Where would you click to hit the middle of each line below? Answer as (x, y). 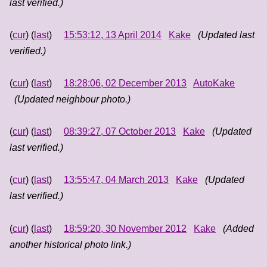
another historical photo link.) (70, 244)
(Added (238, 228)
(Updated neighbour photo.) (72, 100)
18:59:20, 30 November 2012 (125, 228)
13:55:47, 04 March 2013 (116, 180)
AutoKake (214, 83)
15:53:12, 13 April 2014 (113, 35)
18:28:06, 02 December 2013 (125, 83)
